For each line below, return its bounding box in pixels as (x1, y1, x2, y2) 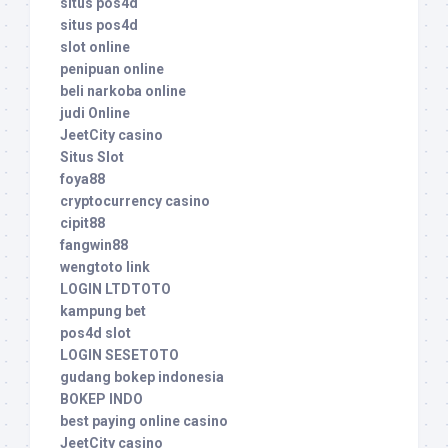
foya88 (60, 171, 105, 188)
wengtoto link (60, 259, 150, 276)
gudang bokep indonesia (60, 369, 224, 386)
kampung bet (60, 303, 146, 320)
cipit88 (60, 215, 105, 232)
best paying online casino (60, 413, 228, 430)
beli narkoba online (60, 83, 186, 100)
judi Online (60, 105, 130, 122)
